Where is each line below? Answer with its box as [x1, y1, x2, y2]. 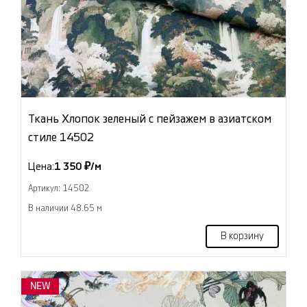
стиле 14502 [28, 132, 94, 144]
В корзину [221, 232, 264, 242]
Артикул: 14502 [28, 184, 90, 193]
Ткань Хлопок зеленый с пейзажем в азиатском [28, 113, 271, 125]
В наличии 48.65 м [28, 204, 102, 213]
